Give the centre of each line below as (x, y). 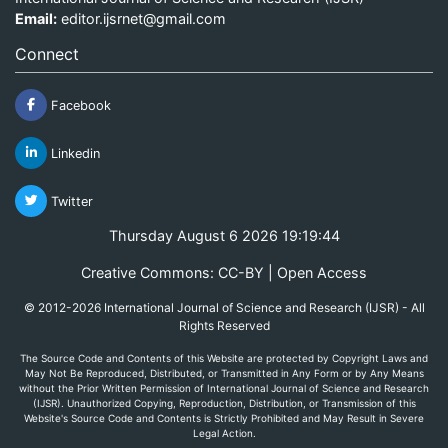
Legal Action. (224, 432)
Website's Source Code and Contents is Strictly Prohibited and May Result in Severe (224, 417)
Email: (36, 18)
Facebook (79, 105)
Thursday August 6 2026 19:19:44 (224, 235)
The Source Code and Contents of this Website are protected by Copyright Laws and (224, 357)
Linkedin (73, 153)
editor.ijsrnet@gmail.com (143, 18)
